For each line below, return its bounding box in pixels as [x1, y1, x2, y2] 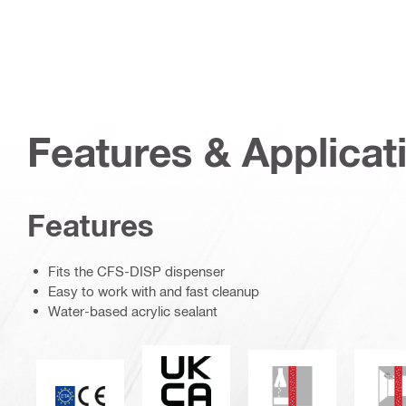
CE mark [79, 365, 132, 382]
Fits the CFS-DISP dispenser [48, 262, 225, 279]
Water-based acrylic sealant [48, 302, 217, 319]
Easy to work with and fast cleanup [48, 282, 259, 299]
